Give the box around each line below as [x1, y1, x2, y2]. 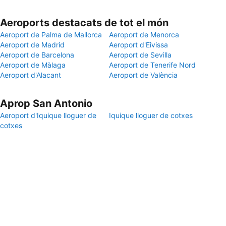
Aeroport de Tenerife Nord [109, 61, 196, 69]
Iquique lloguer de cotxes [109, 111, 193, 120]
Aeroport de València [109, 71, 178, 79]
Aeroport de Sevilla [109, 50, 172, 59]
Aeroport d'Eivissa [109, 40, 168, 49]
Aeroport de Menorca [109, 30, 179, 39]
